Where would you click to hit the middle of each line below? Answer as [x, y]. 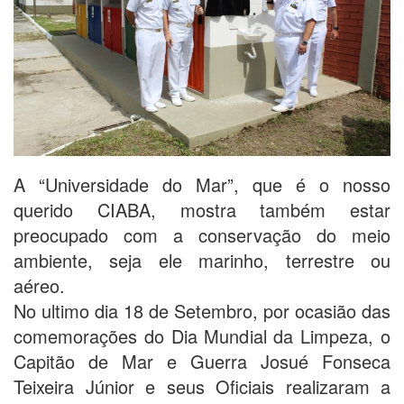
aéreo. [39, 285]
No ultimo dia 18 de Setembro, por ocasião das [202, 310]
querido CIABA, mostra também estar [202, 209]
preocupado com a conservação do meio [202, 234]
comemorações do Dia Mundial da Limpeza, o [202, 335]
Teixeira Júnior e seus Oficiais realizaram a [202, 386]
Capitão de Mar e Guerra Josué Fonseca [202, 361]
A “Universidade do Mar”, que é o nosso [202, 184]
